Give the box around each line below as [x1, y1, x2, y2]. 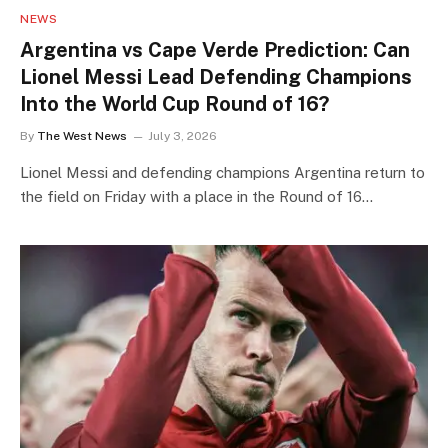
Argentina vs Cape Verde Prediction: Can [20, 37, 410, 62]
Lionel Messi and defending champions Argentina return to [20, 163, 425, 181]
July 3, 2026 [148, 128, 217, 143]
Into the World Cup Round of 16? [20, 91, 329, 116]
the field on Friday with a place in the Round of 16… [20, 187, 373, 205]
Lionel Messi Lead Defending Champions [20, 64, 412, 89]
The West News [37, 128, 127, 143]
